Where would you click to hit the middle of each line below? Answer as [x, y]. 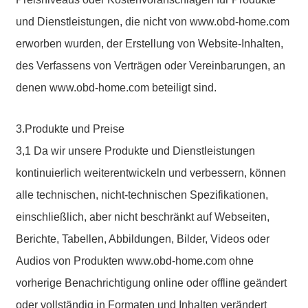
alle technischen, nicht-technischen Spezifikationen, [142, 195]
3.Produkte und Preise [70, 129]
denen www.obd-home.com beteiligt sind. [117, 88]
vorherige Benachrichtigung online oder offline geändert [152, 283]
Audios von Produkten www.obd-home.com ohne [135, 261]
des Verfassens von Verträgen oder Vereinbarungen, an [151, 66]
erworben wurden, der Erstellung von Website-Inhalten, [150, 44]
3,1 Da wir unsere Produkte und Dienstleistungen [136, 151]
